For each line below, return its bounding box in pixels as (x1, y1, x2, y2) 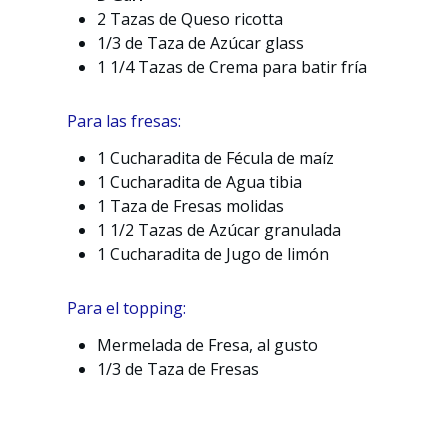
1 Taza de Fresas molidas (97, 194, 285, 217)
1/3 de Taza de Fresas (97, 357, 260, 380)
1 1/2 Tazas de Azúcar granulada (97, 218, 342, 241)
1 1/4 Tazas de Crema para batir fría (97, 56, 368, 79)
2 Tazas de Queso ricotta (97, 8, 284, 31)
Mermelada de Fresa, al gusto (97, 333, 319, 356)
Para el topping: (67, 296, 187, 319)
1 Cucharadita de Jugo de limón (97, 242, 330, 265)
